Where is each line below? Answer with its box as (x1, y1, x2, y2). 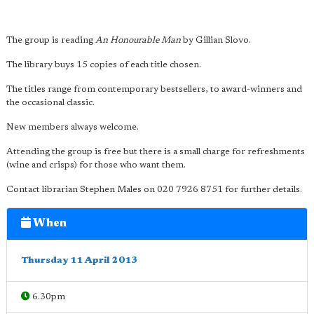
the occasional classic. (6, 98, 95, 107)
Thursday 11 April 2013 (21, 256, 137, 265)
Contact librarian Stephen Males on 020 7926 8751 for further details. (6, 185, 302, 194)
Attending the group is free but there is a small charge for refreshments (6, 147, 305, 156)
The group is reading (6, 36, 95, 45)
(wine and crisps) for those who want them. (6, 161, 186, 170)
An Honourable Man (95, 36, 181, 45)
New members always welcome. (6, 123, 139, 132)
